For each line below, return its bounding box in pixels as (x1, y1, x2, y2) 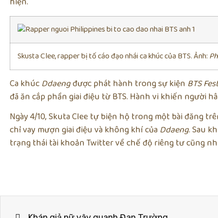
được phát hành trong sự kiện (71, 76, 187, 91)
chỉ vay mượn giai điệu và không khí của (10, 123, 160, 137)
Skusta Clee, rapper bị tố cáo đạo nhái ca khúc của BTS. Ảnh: (18, 50, 210, 62)
